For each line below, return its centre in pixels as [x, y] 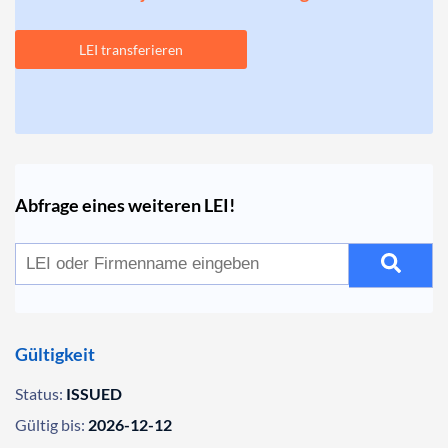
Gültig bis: [50, 424]
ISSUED [94, 393]
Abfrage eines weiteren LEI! [125, 205]
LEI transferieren [131, 49]
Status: [39, 393]
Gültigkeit [55, 354]
